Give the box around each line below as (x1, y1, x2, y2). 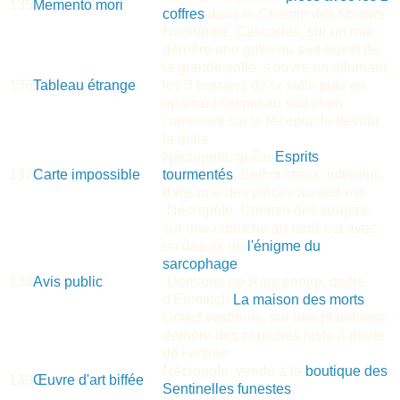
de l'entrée (162, 345, 229, 361)
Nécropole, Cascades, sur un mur (162, 23, 374, 39)
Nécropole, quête (162, 148, 275, 164)
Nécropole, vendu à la (162, 362, 305, 379)
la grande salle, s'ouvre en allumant (162, 59, 387, 75)
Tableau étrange (33, 77, 136, 93)
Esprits (275, 148, 319, 164)
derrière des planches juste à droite (162, 327, 385, 343)
